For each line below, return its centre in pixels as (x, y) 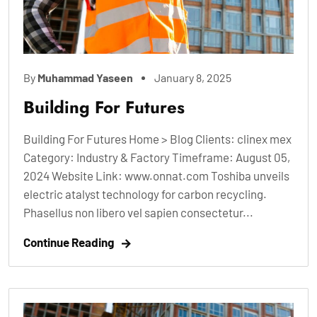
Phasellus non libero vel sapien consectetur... (138, 212)
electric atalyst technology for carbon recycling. (145, 194)
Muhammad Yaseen (85, 77)
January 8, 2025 (193, 77)
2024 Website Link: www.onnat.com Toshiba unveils (156, 175)
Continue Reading (69, 242)
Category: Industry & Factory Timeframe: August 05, (157, 157)
